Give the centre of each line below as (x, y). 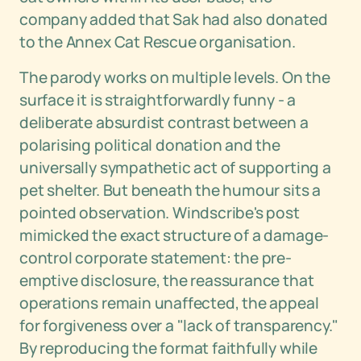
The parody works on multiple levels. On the (175, 77)
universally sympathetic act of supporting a (175, 168)
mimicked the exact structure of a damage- (174, 235)
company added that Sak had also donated (174, 19)
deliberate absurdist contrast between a (164, 122)
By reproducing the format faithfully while (168, 348)
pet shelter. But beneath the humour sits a (170, 190)
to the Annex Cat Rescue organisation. (158, 42)
